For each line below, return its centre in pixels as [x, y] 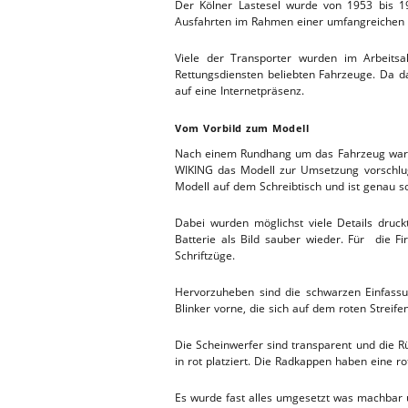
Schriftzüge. [205, 255]
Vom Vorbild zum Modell [242, 128]
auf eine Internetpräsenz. [240, 90]
